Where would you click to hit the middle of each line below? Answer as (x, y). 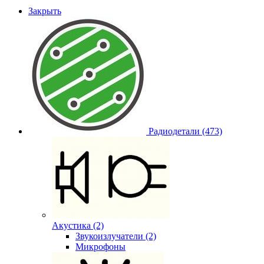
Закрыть (45, 11)
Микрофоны (100, 246)
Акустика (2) (78, 225)
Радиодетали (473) (185, 131)
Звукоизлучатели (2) (116, 236)
